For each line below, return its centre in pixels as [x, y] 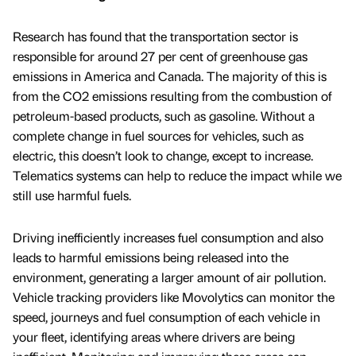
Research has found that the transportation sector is [155, 36]
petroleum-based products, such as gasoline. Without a [164, 115]
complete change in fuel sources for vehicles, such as [158, 135]
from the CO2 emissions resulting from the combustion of [172, 95]
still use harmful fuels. [72, 195]
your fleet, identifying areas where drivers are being [154, 336]
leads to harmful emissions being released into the [151, 257]
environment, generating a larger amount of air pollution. [169, 277]
